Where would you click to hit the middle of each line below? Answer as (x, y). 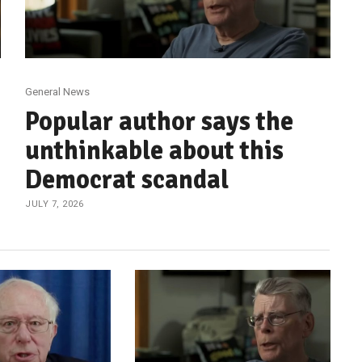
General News (58, 91)
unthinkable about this (155, 150)
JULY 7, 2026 (55, 204)
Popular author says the (160, 121)
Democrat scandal (127, 179)
